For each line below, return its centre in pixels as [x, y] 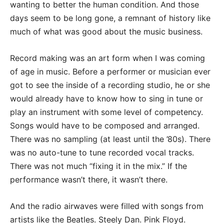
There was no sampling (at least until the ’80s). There [110, 139]
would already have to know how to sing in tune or [106, 99]
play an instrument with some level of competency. [106, 112]
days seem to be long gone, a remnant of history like [110, 18]
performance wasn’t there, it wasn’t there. [89, 180]
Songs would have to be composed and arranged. [105, 126]
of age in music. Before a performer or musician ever [110, 72]
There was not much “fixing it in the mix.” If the [98, 166]
